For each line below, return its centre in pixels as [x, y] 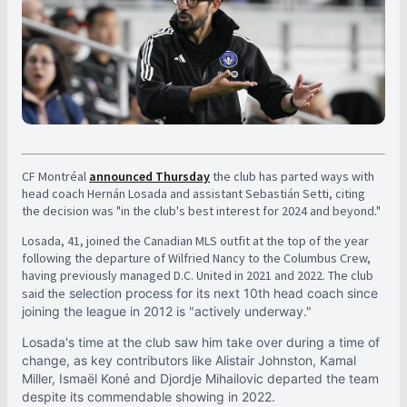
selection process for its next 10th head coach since [222, 293]
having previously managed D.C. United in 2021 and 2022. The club [198, 275]
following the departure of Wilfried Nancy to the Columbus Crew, [196, 258]
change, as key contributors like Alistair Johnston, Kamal [189, 360]
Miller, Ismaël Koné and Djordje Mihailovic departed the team [200, 378]
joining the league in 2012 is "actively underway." [167, 311]
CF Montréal [55, 176]
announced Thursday [149, 176]
